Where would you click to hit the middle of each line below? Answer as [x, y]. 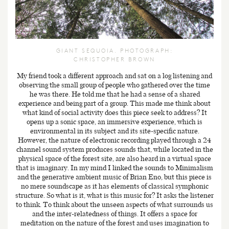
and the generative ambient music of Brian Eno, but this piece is [114, 177]
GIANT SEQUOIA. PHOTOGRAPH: [114, 51]
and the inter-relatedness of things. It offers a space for [114, 214]
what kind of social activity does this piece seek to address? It [114, 113]
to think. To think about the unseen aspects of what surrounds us [114, 205]
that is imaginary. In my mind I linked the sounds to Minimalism [114, 168]
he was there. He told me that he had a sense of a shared [114, 94]
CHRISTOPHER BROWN [114, 59]
